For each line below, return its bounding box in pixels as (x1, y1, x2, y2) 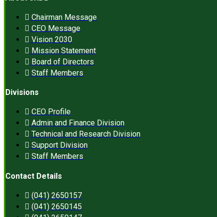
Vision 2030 (31, 34, 72, 44)
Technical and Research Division (31, 129, 140, 139)
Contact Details (5, 171, 62, 181)
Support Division (31, 140, 88, 150)
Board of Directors (31, 57, 94, 66)
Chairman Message (31, 12, 97, 22)
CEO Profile (31, 107, 71, 117)
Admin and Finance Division (31, 118, 124, 128)
